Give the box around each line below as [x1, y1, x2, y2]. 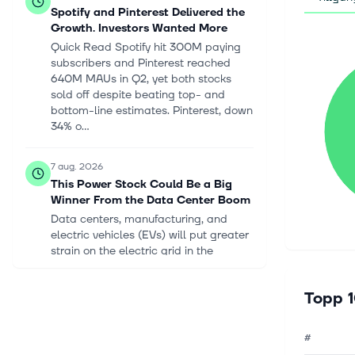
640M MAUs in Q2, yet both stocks [51, 71, 231, 86]
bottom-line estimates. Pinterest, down [51, 103, 253, 118]
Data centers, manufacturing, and [51, 212, 227, 227]
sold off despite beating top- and [51, 87, 225, 102]
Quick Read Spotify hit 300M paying [51, 40, 241, 55]
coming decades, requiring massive [51, 259, 236, 274]
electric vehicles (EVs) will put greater [51, 227, 249, 242]
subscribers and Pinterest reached [51, 55, 231, 71]
